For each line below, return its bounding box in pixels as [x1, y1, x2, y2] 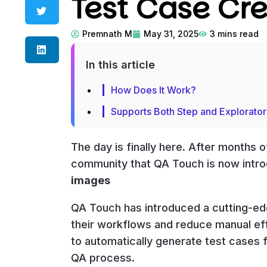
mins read [217, 29, 259, 39]
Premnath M [82, 29, 132, 39]
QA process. [70, 252, 135, 265]
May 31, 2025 [143, 29, 198, 39]
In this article [85, 58, 155, 72]
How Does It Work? [110, 84, 196, 97]
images [70, 174, 110, 187]
